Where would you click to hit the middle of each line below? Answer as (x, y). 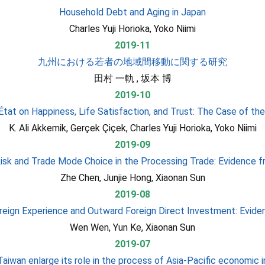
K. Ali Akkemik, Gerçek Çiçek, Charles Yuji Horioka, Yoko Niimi (132, 128)
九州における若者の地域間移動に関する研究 (132, 62)
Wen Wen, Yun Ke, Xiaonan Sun (132, 227)
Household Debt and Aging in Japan (132, 12)
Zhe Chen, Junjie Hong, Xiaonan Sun (132, 178)
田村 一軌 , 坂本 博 (132, 78)
